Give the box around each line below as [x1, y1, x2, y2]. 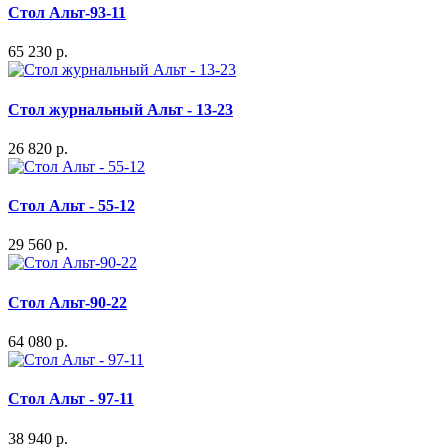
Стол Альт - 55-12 [8, 197, 135, 215]
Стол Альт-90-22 [8, 293, 127, 311]
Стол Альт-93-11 [8, 4, 126, 22]
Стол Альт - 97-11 [8, 390, 134, 408]
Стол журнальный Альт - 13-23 [8, 100, 233, 118]
